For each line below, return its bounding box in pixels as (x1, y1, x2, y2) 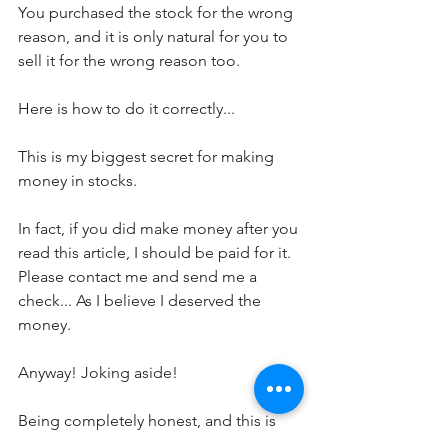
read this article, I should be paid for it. (18, 243, 299, 263)
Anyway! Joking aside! (18, 363, 178, 383)
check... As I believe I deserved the (18, 291, 265, 311)
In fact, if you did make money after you (18, 219, 302, 239)
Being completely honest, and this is (18, 411, 280, 431)
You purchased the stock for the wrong (18, 3, 297, 23)
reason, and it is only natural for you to (18, 27, 292, 47)
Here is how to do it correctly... (18, 99, 235, 119)
